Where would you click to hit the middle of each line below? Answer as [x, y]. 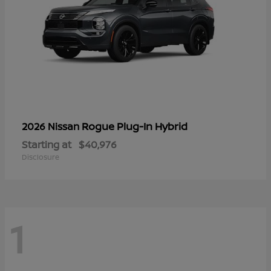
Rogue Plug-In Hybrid [135, 126]
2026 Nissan [52, 126]
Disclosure [41, 157]
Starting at [47, 144]
